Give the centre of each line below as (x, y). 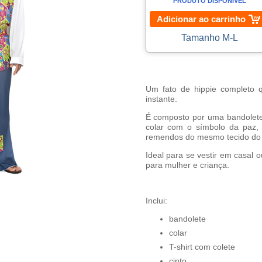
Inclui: (156, 201)
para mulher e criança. (187, 165)
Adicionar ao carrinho (201, 19)
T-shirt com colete (202, 247)
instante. (161, 99)
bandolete (187, 219)
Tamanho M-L (210, 38)
